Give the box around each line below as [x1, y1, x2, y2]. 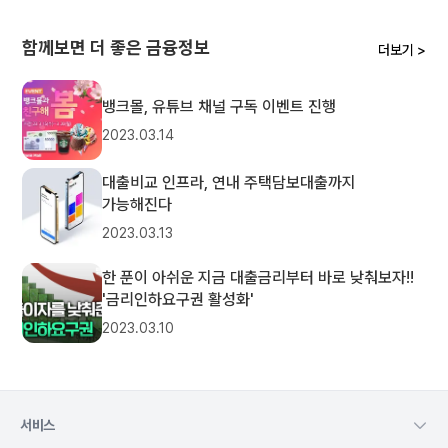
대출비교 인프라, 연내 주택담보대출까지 [102, 173, 357, 192]
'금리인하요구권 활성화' [102, 290, 255, 309]
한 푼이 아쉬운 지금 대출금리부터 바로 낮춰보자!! [102, 268, 415, 287]
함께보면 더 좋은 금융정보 [22, 37, 211, 58]
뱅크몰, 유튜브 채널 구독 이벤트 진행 [102, 96, 337, 116]
